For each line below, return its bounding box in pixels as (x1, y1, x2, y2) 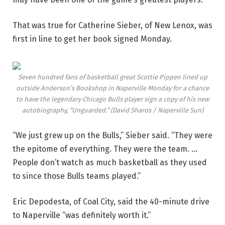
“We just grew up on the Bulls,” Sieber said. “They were (13, 130, 212, 140)
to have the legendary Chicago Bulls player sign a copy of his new (16, 95, 209, 103)
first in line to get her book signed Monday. (13, 34, 172, 44)
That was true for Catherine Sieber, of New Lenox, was (13, 21, 212, 31)
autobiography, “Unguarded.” (22, 106, 110, 114)
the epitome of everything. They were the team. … (13, 144, 197, 154)
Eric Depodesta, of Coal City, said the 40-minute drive (13, 197, 209, 207)
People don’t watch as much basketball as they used (13, 157, 207, 167)
